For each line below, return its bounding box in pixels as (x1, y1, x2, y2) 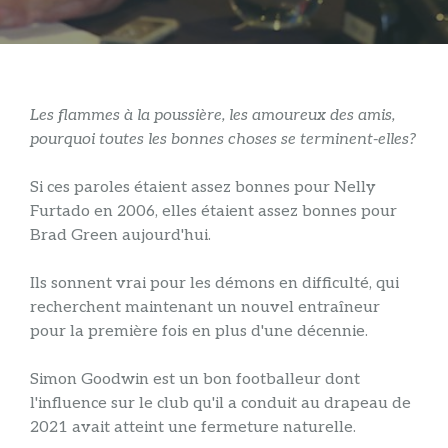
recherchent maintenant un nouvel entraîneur (30, 298, 380, 318)
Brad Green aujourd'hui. (30, 226, 211, 246)
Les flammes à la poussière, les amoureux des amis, (30, 106, 395, 126)
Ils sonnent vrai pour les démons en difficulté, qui (30, 274, 399, 294)
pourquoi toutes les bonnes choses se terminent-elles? (30, 130, 416, 150)
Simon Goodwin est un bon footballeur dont (30, 370, 360, 390)
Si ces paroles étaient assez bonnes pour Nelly (30, 178, 376, 198)
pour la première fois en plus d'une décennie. (30, 322, 368, 342)
